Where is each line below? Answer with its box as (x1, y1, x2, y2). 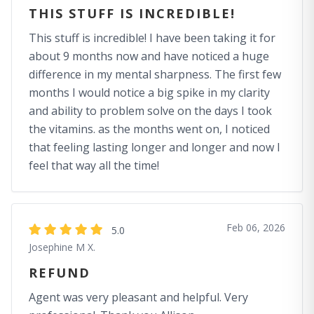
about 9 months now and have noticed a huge (29, 48, 269, 64)
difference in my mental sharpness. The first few (29, 67, 281, 82)
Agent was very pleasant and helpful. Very (29, 289, 248, 305)
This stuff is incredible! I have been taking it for (29, 30, 275, 46)
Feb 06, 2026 (226, 221, 285, 234)
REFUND (29, 264, 90, 281)
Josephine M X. (29, 240, 95, 254)
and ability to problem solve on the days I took (29, 103, 272, 118)
